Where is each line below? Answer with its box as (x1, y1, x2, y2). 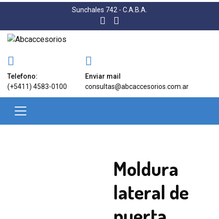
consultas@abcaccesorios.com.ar (85, 83, 189, 90)
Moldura (113, 156, 178, 180)
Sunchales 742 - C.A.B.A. (72, 6, 147, 14)
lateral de (113, 179, 189, 204)
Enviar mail (85, 72, 121, 80)
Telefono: (7, 72, 38, 80)
